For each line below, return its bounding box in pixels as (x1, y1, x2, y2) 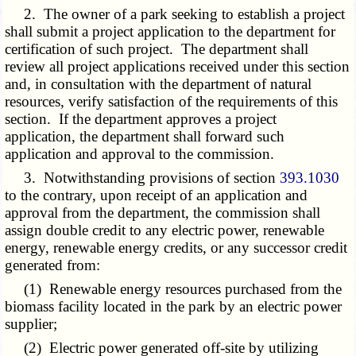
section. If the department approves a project (5, 110, 277, 128)
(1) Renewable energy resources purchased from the (5, 281, 342, 298)
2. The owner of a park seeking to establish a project (5, 6, 346, 23)
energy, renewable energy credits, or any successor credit (5, 239, 348, 257)
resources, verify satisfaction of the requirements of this (5, 93, 339, 110)
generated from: (5, 257, 101, 274)
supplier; (5, 315, 58, 333)
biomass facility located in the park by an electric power (5, 298, 342, 315)
